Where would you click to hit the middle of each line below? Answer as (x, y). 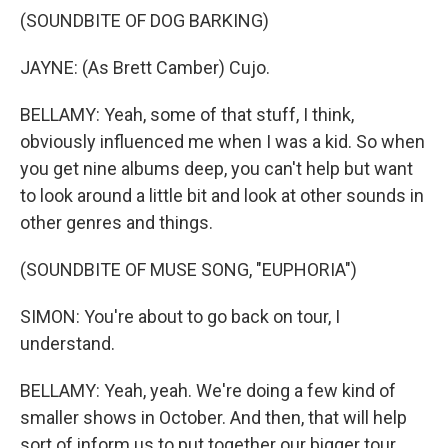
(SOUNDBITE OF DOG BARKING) (144, 20)
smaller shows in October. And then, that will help (213, 417)
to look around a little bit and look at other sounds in (222, 195)
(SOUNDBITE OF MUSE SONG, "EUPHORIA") (188, 269)
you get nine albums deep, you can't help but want (216, 168)
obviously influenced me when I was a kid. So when (222, 141)
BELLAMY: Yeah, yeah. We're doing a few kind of (208, 390)
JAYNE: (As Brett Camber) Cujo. (145, 67)
